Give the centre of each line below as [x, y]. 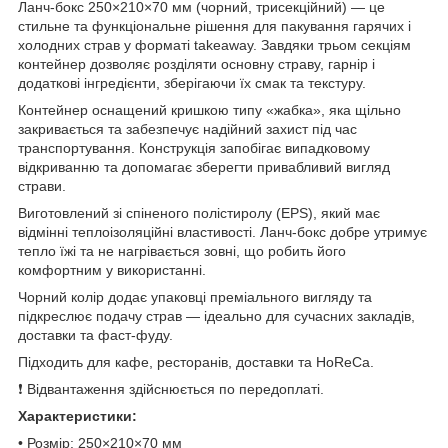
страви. [42, 185]
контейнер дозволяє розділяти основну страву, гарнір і [196, 63]
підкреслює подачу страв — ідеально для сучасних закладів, [216, 315]
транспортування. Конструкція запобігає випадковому [194, 147]
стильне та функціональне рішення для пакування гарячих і [214, 25]
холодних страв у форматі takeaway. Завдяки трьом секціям [214, 44]
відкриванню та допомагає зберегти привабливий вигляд [204, 166]
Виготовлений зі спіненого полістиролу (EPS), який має [199, 212]
